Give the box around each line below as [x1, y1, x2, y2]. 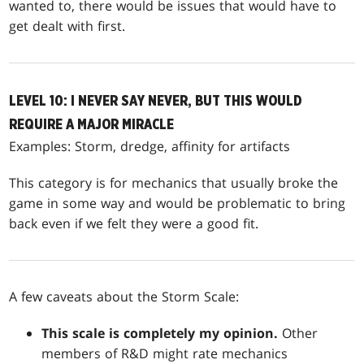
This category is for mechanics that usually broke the [9, 173, 339, 192]
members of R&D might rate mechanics [41, 344, 288, 362]
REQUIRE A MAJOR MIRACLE [9, 116, 175, 132]
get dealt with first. [9, 16, 126, 35]
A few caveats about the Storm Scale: [9, 287, 240, 305]
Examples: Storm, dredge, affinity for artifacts [9, 136, 291, 155]
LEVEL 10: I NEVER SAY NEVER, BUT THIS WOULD [9, 93, 303, 109]
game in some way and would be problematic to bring [9, 193, 346, 212]
